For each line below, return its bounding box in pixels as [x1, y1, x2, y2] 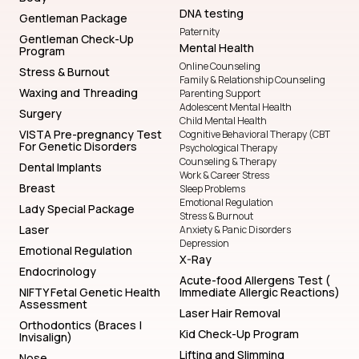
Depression [179, 236, 229, 250]
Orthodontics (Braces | [19, 317, 142, 333]
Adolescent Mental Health [179, 99, 292, 114]
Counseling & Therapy [179, 154, 276, 168]
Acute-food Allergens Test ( [179, 272, 330, 288]
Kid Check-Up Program [179, 325, 299, 341]
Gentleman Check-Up [19, 30, 134, 46]
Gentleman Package [19, 10, 127, 26]
